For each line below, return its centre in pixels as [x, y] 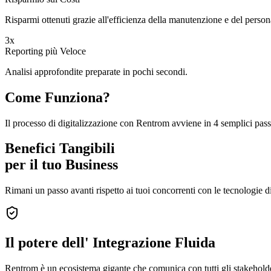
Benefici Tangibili [60, 149]
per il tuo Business [61, 165]
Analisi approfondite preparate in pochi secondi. [96, 71]
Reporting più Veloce [45, 51]
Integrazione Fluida [154, 243]
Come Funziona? [57, 97]
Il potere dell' [47, 243]
